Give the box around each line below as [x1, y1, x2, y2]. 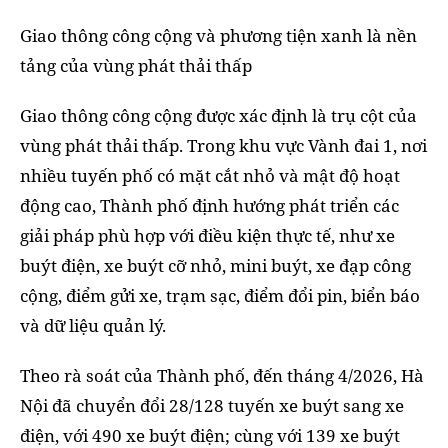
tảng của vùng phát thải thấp [20, 54, 252, 78]
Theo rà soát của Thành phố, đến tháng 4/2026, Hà [20, 364, 424, 388]
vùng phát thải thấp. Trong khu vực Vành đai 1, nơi [20, 134, 427, 158]
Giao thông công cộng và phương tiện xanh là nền [20, 24, 417, 48]
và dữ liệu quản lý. [20, 314, 166, 338]
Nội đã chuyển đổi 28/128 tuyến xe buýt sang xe [20, 394, 404, 418]
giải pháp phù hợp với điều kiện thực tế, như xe [20, 224, 395, 248]
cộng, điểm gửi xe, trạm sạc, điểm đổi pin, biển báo [20, 284, 420, 308]
